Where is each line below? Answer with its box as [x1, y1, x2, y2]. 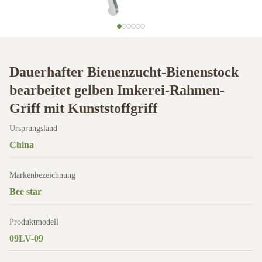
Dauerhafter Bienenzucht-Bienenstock [9, 64, 239, 80]
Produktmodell [9, 218, 58, 226]
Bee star [9, 187, 42, 196]
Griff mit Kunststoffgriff [9, 101, 157, 116]
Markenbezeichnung [9, 171, 75, 180]
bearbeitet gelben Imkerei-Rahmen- [9, 82, 225, 98]
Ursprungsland [9, 124, 57, 133]
